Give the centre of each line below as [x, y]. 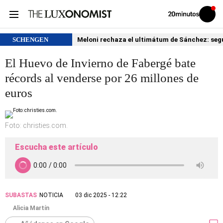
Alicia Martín [31, 208]
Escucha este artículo [56, 147]
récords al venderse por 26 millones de [102, 78]
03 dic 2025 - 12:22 [101, 195]
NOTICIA [51, 195]
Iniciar [213, 16]
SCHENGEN [30, 40]
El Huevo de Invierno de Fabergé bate [100, 63]
